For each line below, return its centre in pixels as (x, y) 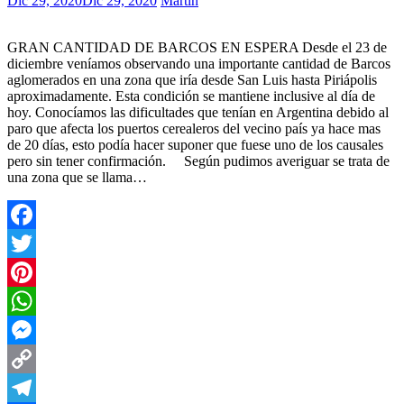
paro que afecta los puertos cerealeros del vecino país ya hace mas (194, 129)
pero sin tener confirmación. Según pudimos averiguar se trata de (198, 161)
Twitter (28, 272)
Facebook (35, 243)
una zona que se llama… (77, 178)
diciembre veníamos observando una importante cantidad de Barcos (199, 64)
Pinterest (32, 301)
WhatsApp (38, 330)
